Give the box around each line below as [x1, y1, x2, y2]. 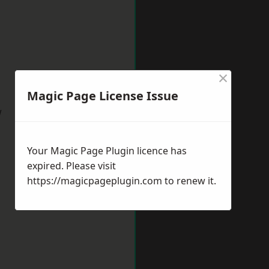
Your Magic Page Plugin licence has [27, 144, 187, 157]
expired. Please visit [27, 159, 116, 172]
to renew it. [162, 174, 216, 187]
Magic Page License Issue [27, 88, 178, 104]
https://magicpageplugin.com [27, 174, 162, 187]
